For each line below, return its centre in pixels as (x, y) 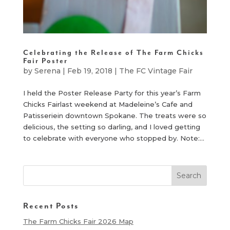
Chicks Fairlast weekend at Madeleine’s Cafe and (108, 104)
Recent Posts (51, 206)
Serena (47, 71)
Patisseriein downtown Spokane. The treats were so (114, 115)
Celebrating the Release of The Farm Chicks (113, 52)
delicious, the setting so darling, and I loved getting (111, 127)
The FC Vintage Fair (156, 71)
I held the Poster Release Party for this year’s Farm (112, 93)
